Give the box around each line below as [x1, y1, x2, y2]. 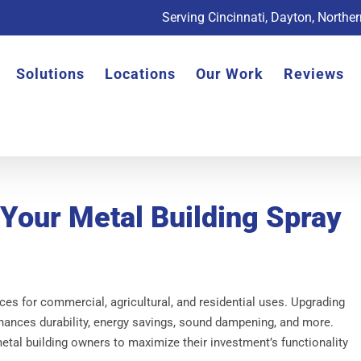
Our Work [195, 65, 263, 82]
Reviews [283, 65, 344, 82]
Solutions [15, 65, 85, 82]
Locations [104, 65, 176, 82]
